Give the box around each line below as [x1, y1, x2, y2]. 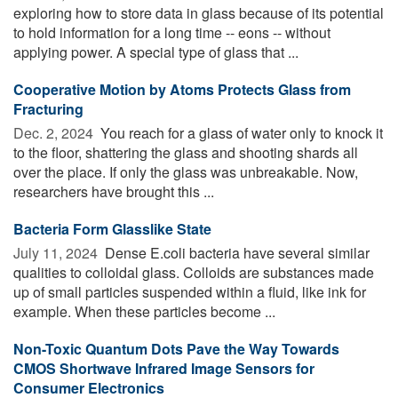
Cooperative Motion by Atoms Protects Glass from [13, 78, 351, 99]
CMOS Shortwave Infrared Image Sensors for [13, 357, 314, 378]
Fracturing [13, 98, 84, 119]
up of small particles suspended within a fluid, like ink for [13, 281, 366, 302]
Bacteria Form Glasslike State [13, 218, 211, 239]
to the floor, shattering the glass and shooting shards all [13, 141, 358, 163]
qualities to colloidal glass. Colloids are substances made [13, 261, 374, 283]
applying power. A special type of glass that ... [13, 41, 298, 62]
